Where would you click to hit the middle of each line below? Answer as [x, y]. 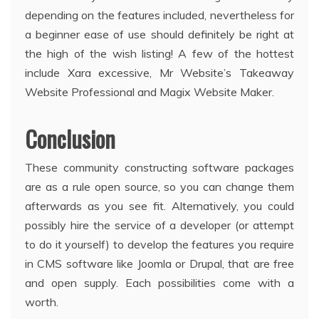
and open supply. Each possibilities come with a [159, 282]
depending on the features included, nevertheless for [159, 15]
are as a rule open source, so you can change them [159, 186]
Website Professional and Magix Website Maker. [150, 91]
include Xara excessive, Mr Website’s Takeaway [159, 72]
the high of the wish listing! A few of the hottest [159, 53]
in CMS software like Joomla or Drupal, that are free [159, 263]
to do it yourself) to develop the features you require [159, 244]
